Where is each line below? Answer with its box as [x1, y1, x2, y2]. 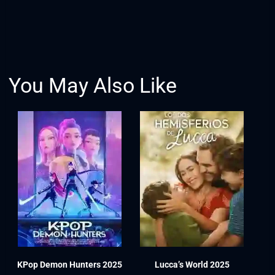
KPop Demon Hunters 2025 [17, 259, 122, 269]
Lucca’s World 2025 [154, 259, 230, 269]
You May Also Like [8, 72, 177, 98]
